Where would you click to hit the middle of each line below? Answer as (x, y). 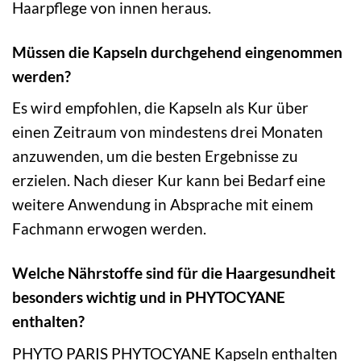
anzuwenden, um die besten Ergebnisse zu (155, 156)
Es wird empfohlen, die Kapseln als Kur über (160, 108)
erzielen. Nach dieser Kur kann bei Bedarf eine (169, 180)
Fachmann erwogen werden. (109, 229)
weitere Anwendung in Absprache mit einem (163, 205)
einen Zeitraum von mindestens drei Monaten (168, 132)
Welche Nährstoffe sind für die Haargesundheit (174, 273)
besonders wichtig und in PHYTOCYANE (149, 297)
